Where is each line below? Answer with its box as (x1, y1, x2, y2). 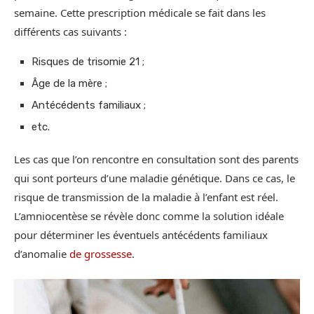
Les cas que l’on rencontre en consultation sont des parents (14, 152, 299, 167)
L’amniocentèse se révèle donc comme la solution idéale (14, 209, 284, 224)
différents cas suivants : (14, 25, 127, 39)
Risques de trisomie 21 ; (32, 55, 144, 69)
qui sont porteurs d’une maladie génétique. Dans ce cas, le (14, 171, 295, 186)
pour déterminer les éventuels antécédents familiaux (14, 228, 268, 243)
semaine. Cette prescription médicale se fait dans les (14, 6, 266, 20)
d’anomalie (14, 247, 69, 261)
